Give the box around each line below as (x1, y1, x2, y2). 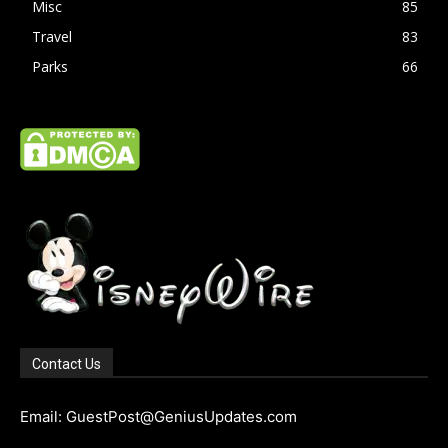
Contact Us (32, 356, 101, 373)
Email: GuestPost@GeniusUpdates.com (20, 407, 297, 427)
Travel (32, 27, 72, 47)
